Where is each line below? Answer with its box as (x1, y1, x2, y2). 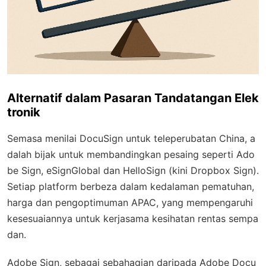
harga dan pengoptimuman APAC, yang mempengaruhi (7, 197, 253, 209)
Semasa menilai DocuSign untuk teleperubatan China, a (7, 132, 255, 145)
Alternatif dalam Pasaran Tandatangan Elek (7, 91, 259, 106)
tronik (7, 105, 40, 120)
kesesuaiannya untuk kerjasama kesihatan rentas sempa (7, 213, 258, 225)
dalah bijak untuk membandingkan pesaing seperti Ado (7, 148, 255, 161)
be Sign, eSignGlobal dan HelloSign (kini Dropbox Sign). (7, 164, 259, 177)
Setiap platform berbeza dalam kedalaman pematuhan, (7, 180, 254, 193)
